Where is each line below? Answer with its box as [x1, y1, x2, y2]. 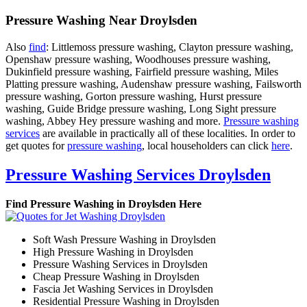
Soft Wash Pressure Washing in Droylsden [33, 233, 216, 245]
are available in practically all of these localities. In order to [40, 127, 295, 139]
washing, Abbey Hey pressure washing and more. [5, 114, 223, 127]
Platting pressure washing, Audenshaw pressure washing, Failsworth [5, 77, 302, 90]
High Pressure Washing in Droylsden [33, 245, 193, 258]
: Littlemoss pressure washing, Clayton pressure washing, [46, 40, 293, 53]
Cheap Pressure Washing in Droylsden [33, 270, 199, 282]
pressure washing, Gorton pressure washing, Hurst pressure [5, 90, 262, 102]
